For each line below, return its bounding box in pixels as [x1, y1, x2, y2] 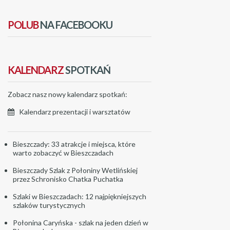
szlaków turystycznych [13, 201, 85, 210]
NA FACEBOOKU [39, 18, 112, 31]
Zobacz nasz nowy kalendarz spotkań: [8, 90, 127, 99]
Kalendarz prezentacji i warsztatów [19, 107, 130, 117]
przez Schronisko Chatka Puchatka [13, 175, 123, 184]
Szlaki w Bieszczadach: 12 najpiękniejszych [13, 192, 146, 201]
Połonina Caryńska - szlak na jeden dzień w [13, 218, 148, 227]
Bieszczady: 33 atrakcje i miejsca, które [13, 140, 136, 149]
